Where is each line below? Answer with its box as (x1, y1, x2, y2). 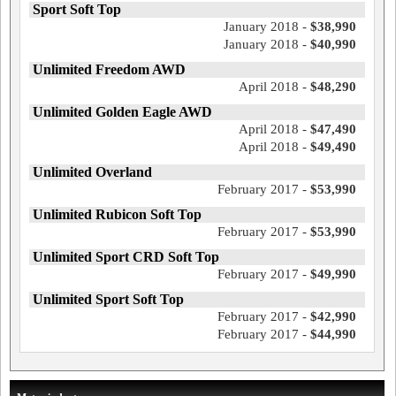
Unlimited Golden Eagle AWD (33, 104, 212, 119)
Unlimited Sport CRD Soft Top (33, 249, 219, 264)
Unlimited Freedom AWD (33, 62, 186, 77)
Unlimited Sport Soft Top (33, 292, 184, 307)
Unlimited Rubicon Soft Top (33, 207, 202, 222)
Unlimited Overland (33, 164, 152, 179)
